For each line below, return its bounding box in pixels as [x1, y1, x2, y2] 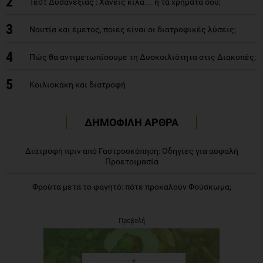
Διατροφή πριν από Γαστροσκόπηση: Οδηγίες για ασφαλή [25, 146, 238, 156]
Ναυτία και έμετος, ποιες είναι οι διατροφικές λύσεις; [29, 24, 236, 34]
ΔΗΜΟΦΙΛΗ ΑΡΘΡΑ [85, 116, 178, 129]
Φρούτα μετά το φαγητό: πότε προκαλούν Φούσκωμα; [32, 181, 231, 191]
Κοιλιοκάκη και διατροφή [29, 79, 126, 89]
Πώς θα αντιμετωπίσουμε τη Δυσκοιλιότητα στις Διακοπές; [29, 52, 256, 62]
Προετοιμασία [104, 156, 159, 166]
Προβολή [118, 215, 145, 225]
